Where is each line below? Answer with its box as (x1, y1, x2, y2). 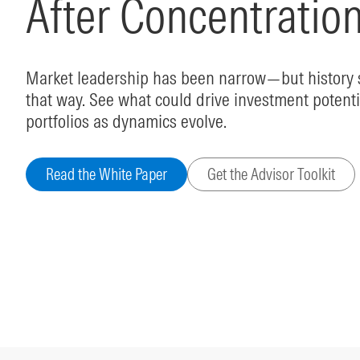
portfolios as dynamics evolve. (26, 108, 227, 133)
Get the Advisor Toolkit (207, 163, 335, 184)
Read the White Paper (46, 163, 167, 184)
